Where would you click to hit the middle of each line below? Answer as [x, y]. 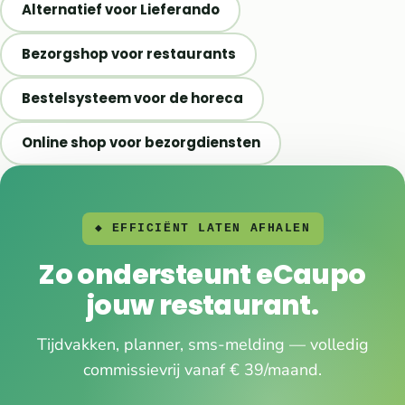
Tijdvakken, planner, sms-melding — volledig [202, 344]
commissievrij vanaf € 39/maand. [202, 369]
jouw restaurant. [202, 305]
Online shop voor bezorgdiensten [141, 143]
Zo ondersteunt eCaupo [202, 274]
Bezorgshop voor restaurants [128, 54]
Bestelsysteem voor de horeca [132, 99]
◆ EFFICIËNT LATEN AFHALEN [202, 228]
